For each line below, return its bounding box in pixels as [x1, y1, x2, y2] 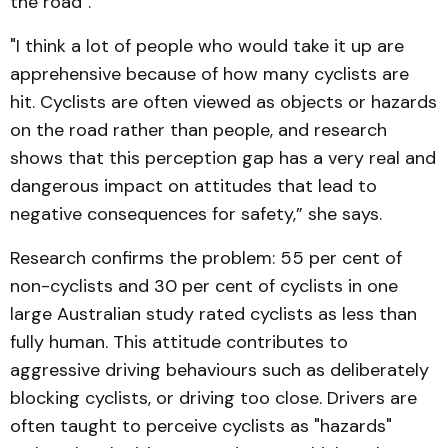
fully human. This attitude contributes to [10, 329, 348, 354]
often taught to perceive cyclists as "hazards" [10, 413, 392, 438]
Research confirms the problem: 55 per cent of [10, 245, 402, 270]
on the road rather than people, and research [10, 117, 387, 142]
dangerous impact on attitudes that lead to [10, 173, 377, 198]
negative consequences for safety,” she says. [10, 201, 382, 226]
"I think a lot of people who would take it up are [10, 33, 404, 58]
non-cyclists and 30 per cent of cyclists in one [10, 273, 398, 298]
